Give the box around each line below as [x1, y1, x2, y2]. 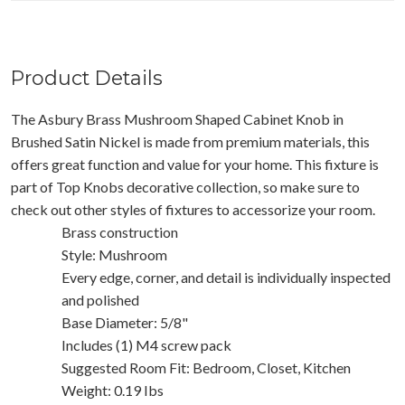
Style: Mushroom [61, 245, 167, 263]
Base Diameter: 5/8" [61, 313, 188, 331]
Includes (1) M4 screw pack [61, 335, 231, 353]
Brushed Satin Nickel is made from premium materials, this [11, 132, 370, 150]
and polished [61, 290, 139, 308]
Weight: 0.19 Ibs [61, 381, 164, 399]
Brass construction [61, 222, 178, 240]
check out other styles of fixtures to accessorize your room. [11, 200, 375, 218]
